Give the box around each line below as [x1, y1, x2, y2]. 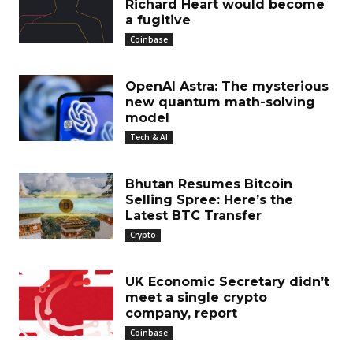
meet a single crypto [125, 289, 267, 305]
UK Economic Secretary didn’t [125, 273, 329, 289]
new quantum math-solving [125, 94, 315, 110]
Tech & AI [130, 131, 168, 143]
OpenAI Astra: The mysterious [125, 78, 329, 94]
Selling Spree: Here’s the [125, 191, 293, 207]
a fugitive [125, 12, 191, 28]
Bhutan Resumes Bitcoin [125, 176, 292, 191]
